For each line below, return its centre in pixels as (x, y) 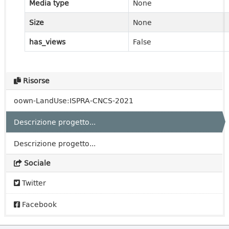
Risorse (35, 81)
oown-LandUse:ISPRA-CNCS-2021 (74, 100)
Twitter (33, 183)
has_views (47, 42)
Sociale (36, 163)
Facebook (38, 204)
